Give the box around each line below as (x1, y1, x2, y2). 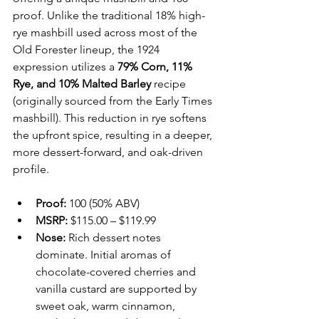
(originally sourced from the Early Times (13, 93, 215, 108)
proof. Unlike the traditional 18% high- (13, 8, 205, 22)
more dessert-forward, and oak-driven (13, 145, 206, 159)
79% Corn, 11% (117, 59, 195, 73)
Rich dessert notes (66, 230, 164, 244)
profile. (13, 162, 49, 176)
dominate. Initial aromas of (36, 247, 174, 261)
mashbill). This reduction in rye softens (13, 110, 209, 125)
